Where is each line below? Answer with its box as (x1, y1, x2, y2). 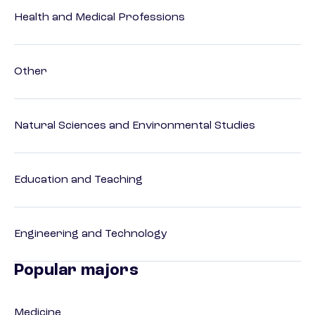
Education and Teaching (14, 174, 143, 186)
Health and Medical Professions (14, 12, 185, 24)
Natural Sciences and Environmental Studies (14, 120, 255, 132)
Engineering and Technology (14, 229, 167, 240)
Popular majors (14, 262, 139, 280)
